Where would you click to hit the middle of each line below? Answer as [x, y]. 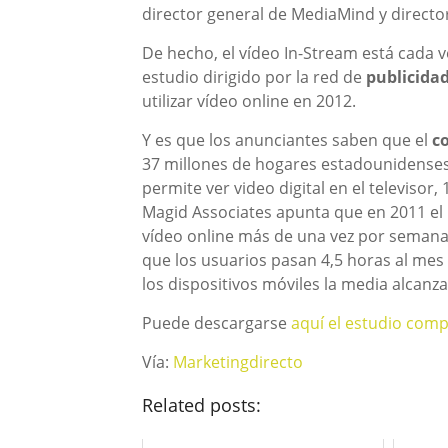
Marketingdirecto [238, 362]
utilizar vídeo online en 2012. [249, 101]
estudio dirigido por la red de [254, 77]
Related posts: [201, 405]
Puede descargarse [216, 323]
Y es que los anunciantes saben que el [287, 140]
